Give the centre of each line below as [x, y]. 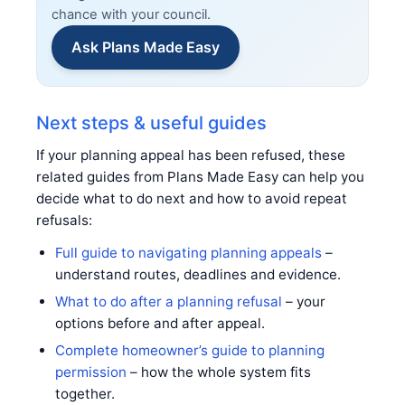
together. [85, 393]
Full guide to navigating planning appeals [188, 252]
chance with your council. [131, 14]
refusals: [64, 220]
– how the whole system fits [218, 372]
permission [90, 372]
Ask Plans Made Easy [146, 47]
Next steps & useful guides [151, 122]
